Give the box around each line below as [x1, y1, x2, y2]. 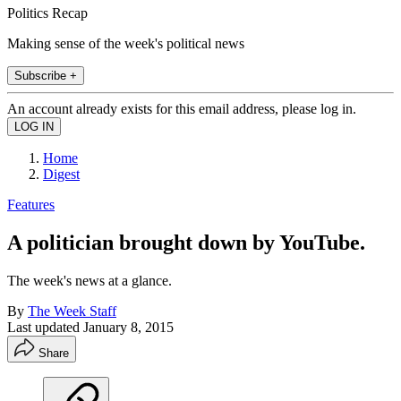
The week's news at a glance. [7, 272, 172, 288]
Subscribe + [14, 68, 77, 82]
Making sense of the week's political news [7, 35, 244, 51]
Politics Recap [7, 4, 88, 21]
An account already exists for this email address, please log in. [7, 100, 356, 116]
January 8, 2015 [83, 319, 174, 335]
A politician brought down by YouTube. [7, 230, 365, 254]
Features [7, 196, 55, 212]
